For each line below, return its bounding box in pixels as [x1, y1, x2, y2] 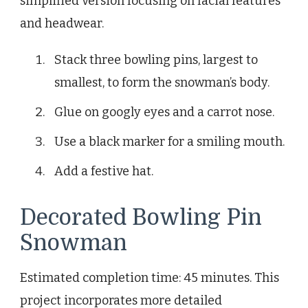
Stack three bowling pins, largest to [54, 52, 258, 67]
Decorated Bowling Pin [20, 204, 262, 230]
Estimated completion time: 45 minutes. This [20, 269, 279, 285]
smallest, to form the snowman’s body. [54, 74, 269, 90]
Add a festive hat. [54, 163, 153, 179]
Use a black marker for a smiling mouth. [54, 133, 285, 149]
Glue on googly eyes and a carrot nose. [54, 104, 274, 120]
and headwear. [20, 15, 104, 31]
